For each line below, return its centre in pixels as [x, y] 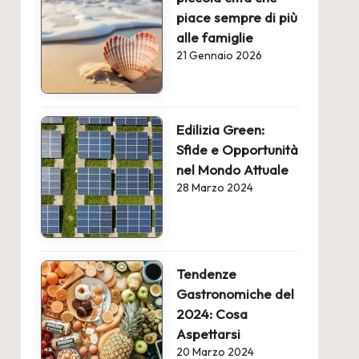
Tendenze [206, 273]
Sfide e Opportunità [237, 149]
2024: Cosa [212, 313]
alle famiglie [214, 37]
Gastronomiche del [235, 293]
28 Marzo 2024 [214, 187]
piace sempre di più [236, 17]
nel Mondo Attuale [232, 169]
